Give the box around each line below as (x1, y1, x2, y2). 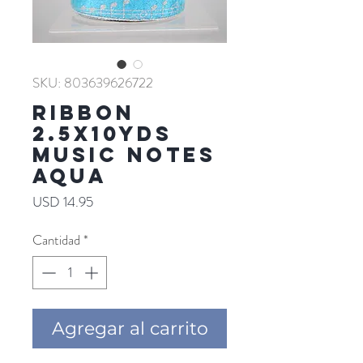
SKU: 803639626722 (32, 72, 153, 92)
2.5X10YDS (32, 120, 173, 147)
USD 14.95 (32, 191, 93, 211)
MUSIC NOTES (32, 141, 216, 168)
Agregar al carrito (51, 318, 208, 340)
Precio (92, 190, 127, 211)
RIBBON (32, 99, 135, 126)
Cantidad (32, 229, 80, 250)
